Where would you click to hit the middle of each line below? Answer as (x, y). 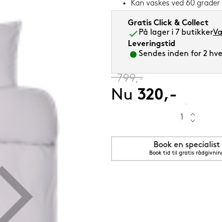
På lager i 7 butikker (176, 33)
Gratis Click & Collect (168, 23)
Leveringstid (152, 44)
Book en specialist (187, 145)
